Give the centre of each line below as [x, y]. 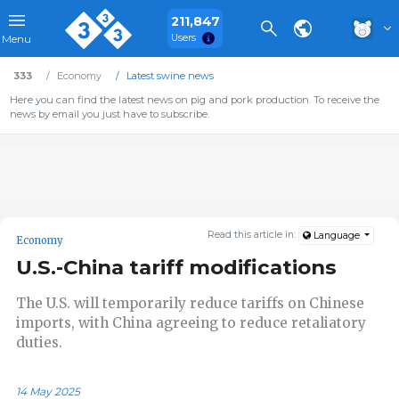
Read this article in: [253, 235]
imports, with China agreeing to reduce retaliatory [191, 322]
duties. [39, 342]
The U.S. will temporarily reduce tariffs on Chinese [190, 303]
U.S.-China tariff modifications [176, 268]
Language [336, 236]
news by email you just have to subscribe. [109, 114]
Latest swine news [170, 76]
